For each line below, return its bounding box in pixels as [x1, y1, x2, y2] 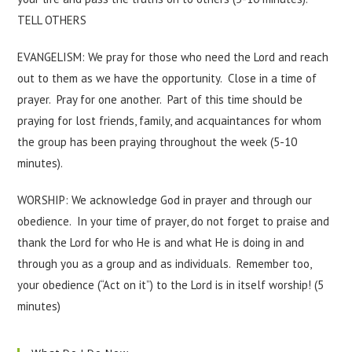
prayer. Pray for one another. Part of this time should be [17, 92, 303, 107]
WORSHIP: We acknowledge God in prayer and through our [17, 192, 313, 207]
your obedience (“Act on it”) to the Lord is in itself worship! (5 [17, 277, 324, 292]
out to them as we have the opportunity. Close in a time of [17, 71, 317, 86]
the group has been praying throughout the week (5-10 [17, 134, 298, 149]
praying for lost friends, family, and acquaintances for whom [17, 113, 322, 128]
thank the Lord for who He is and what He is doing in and [17, 235, 305, 250]
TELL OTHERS [17, 13, 90, 27]
